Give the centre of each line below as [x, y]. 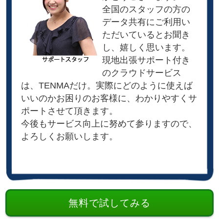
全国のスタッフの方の [146, 9]
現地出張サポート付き [146, 60]
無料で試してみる [109, 203]
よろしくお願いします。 [70, 136]
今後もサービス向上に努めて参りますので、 [109, 123]
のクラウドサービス [142, 73]
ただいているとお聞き [146, 34]
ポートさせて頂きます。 [70, 111]
